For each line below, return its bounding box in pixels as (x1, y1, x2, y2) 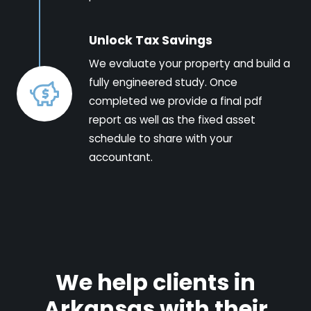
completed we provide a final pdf (89, 93, 262, 108)
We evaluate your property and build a (89, 56, 290, 71)
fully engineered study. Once (89, 74, 237, 90)
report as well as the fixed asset (89, 112, 255, 127)
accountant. (89, 149, 153, 165)
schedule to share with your (89, 131, 233, 146)
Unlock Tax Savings (89, 31, 212, 49)
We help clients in (56, 266, 255, 298)
